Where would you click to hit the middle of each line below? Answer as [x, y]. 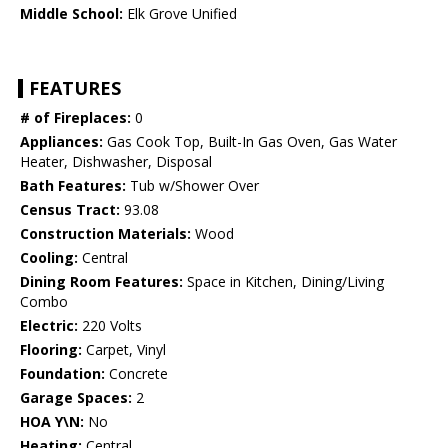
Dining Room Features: [101, 282]
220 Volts [110, 326]
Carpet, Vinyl [124, 350]
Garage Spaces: [76, 398]
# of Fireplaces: [75, 118]
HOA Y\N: [52, 422]
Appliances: [61, 142]
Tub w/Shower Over [192, 186]
